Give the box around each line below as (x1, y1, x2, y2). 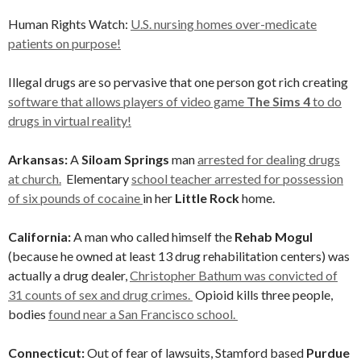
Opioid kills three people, (193, 287, 333, 302)
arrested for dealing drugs (197, 151, 340, 167)
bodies (8, 306, 48, 322)
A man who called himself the (73, 229, 234, 244)
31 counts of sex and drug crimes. (8, 287, 193, 302)
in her (143, 190, 175, 205)
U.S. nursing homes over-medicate (131, 16, 317, 31)
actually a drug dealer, (8, 268, 130, 283)
